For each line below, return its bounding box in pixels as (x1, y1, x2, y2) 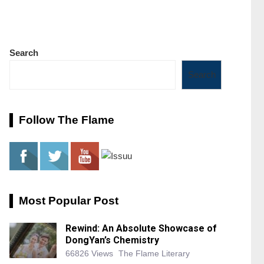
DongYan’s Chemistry (65, 235, 159, 246)
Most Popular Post (19, 194, 118, 207)
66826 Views (65, 249, 113, 258)
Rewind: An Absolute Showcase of (65, 223, 217, 234)
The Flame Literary (118, 249, 190, 258)
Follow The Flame (19, 114, 114, 126)
